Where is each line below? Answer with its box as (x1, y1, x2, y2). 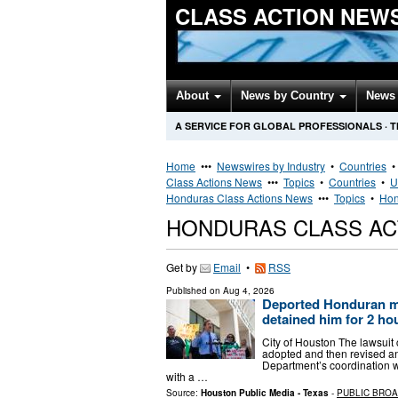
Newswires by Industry (217, 158, 325, 173)
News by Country (241, 89, 338, 102)
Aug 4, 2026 (223, 284, 275, 297)
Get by (166, 259, 200, 275)
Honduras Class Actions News (166, 190, 313, 205)
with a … (166, 368, 208, 384)
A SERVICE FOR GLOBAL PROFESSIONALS (175, 119, 382, 132)
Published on (166, 284, 223, 297)
